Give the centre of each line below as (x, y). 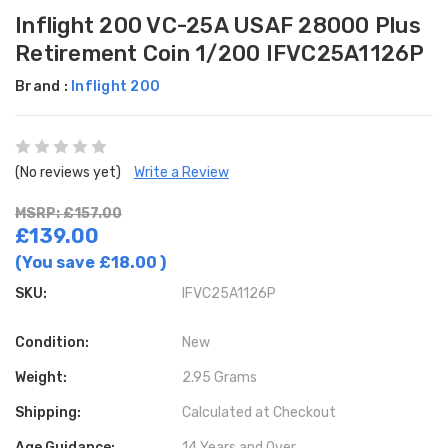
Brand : (43, 86)
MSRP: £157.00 (68, 213)
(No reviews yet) (68, 172)
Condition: (52, 342)
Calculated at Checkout (259, 412)
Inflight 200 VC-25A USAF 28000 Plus (218, 25)
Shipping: (48, 412)
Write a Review (181, 172)
